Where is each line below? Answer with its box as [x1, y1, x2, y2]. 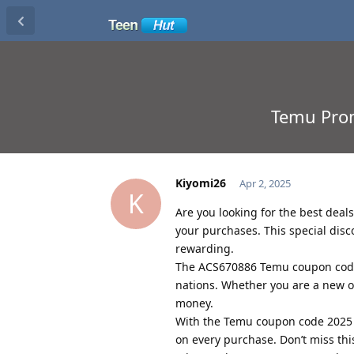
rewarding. [175, 240, 234, 256]
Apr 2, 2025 [239, 175, 291, 190]
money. [175, 295, 213, 311]
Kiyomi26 [175, 175, 226, 190]
